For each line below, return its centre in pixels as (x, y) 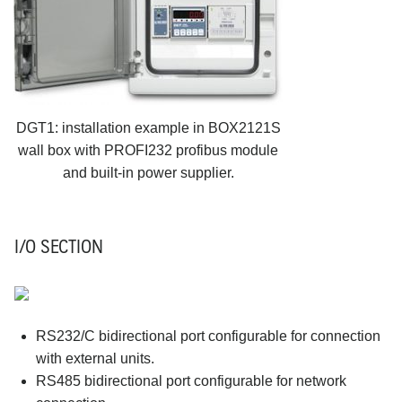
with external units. (95, 358)
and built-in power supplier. (148, 172)
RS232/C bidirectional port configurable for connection (208, 336)
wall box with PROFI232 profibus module (148, 150)
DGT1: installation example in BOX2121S (148, 127)
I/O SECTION (59, 245)
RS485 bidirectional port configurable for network (191, 380)
